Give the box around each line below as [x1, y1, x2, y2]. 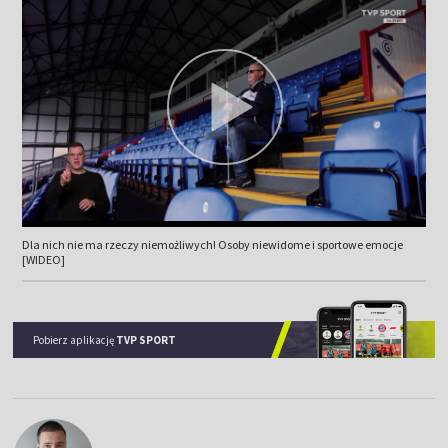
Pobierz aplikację [33, 332, 117, 347]
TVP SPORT [116, 332, 177, 347]
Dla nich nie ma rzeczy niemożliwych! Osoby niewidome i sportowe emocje [21, 236, 403, 252]
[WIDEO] [21, 251, 65, 267]
